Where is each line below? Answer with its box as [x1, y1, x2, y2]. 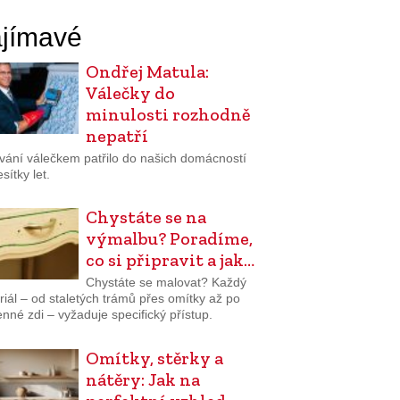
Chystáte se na [85, 206, 206, 229]
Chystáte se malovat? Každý [85, 274, 246, 289]
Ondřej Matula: [85, 61, 209, 82]
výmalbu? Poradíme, [85, 228, 253, 250]
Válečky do [85, 82, 175, 104]
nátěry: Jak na [85, 368, 200, 390]
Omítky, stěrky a [85, 346, 223, 369]
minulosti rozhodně [85, 104, 250, 125]
